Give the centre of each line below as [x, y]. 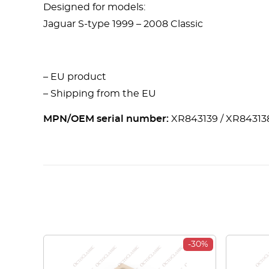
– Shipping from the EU [100, 94]
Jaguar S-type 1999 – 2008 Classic [123, 24]
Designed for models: [94, 7]
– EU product [75, 77]
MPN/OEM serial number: [106, 119]
